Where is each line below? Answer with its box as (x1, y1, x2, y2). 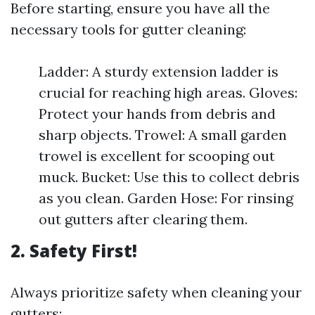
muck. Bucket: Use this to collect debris (39, 168, 300, 186)
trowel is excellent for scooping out (39, 147, 275, 165)
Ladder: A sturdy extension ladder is (39, 63, 278, 80)
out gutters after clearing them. (39, 210, 247, 228)
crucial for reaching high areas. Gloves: (39, 84, 297, 101)
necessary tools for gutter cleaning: (11, 20, 246, 38)
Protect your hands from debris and (39, 105, 276, 122)
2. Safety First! (11, 239, 137, 262)
